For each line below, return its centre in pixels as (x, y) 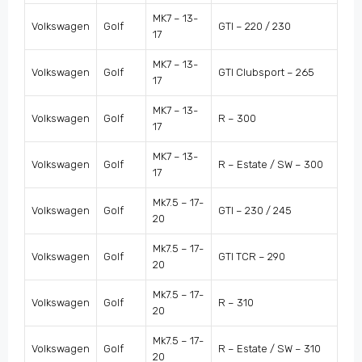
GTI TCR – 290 (252, 257)
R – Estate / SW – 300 (271, 165)
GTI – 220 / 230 (255, 27)
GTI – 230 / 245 (255, 211)
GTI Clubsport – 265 (266, 73)
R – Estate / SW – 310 (269, 349)
